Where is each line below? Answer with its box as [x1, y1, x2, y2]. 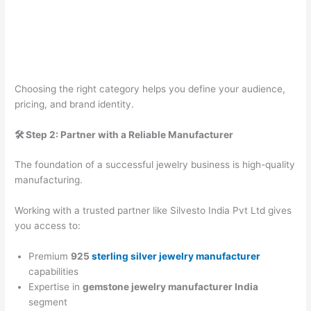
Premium [28, 251, 72, 262]
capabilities [28, 266, 79, 278]
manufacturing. [15, 174, 83, 186]
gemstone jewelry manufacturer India [83, 281, 259, 293]
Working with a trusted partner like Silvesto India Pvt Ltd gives [15, 205, 292, 217]
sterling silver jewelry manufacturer [92, 251, 261, 262]
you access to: [15, 220, 81, 232]
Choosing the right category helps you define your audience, [15, 83, 286, 94]
